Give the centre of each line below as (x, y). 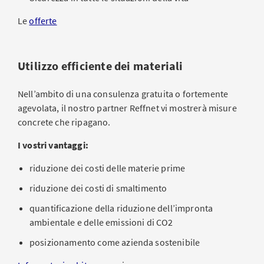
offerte (43, 21)
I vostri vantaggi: (53, 145)
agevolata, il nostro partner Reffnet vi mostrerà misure (127, 108)
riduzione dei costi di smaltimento (98, 188)
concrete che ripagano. (64, 122)
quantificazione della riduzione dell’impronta (121, 208)
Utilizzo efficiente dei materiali (100, 66)
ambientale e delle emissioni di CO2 (101, 222)
